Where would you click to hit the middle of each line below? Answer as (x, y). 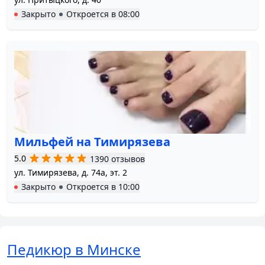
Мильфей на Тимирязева (92, 142)
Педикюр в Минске (74, 250)
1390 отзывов (117, 159)
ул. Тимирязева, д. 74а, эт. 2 (71, 173)
